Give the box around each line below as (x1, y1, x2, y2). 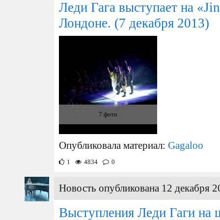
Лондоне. (59, 16, 111, 30)
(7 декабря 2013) (111, 16, 209, 30)
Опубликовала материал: (59, 140, 168, 151)
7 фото (99, 110, 117, 118)
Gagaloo (168, 140, 203, 151)
